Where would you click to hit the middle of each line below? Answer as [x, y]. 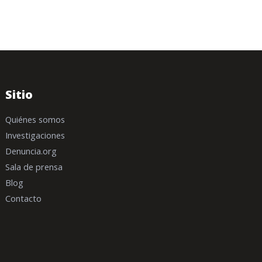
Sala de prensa [34, 166]
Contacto [24, 198]
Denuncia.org [31, 151]
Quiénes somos [35, 119]
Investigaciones [35, 135]
